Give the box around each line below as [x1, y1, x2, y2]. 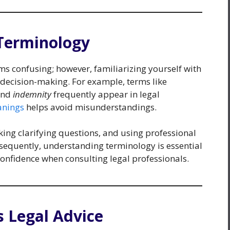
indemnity [13, 88, 51, 100]
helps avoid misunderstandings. [24, 101, 157, 113]
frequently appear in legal [51, 88, 160, 100]
